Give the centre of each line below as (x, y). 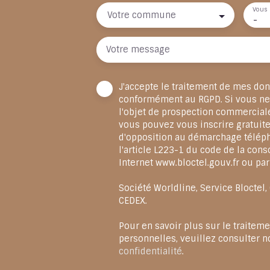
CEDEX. (133, 201)
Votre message (138, 50)
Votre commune (142, 15)
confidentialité (150, 252)
